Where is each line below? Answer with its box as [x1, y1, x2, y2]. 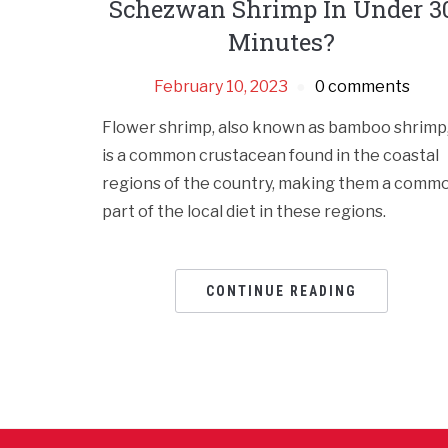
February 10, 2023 [153, 77, 288, 97]
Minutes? [228, 26, 336, 59]
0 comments [314, 77, 410, 97]
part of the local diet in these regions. [102, 202, 386, 222]
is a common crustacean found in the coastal [102, 146, 439, 166]
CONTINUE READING [206, 283, 358, 300]
